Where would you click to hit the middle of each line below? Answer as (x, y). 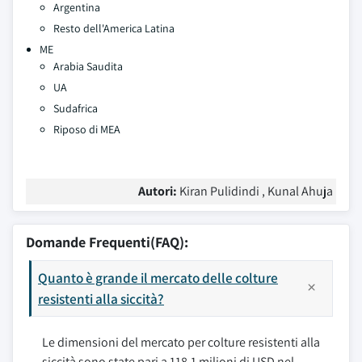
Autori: (159, 191)
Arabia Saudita (88, 66)
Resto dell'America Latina (114, 28)
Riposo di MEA (87, 129)
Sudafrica (76, 108)
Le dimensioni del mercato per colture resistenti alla (181, 342)
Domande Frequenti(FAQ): (107, 242)
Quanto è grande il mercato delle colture (158, 278)
